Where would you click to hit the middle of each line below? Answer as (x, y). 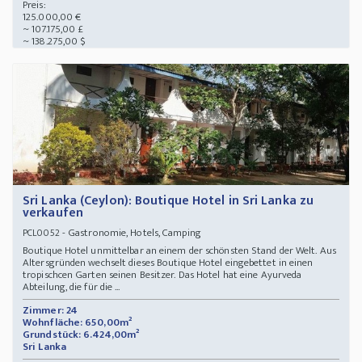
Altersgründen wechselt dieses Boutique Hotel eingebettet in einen (168, 263)
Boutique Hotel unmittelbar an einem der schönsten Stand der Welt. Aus (179, 251)
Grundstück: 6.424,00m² (81, 335)
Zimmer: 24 (50, 311)
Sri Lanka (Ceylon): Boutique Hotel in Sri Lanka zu (168, 201)
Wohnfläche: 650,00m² (77, 323)
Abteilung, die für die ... (72, 287)
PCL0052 (41, 233)
